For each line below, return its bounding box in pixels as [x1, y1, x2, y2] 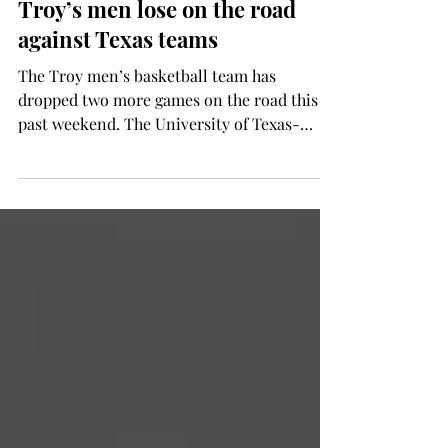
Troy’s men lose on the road [18, 90, 296, 120]
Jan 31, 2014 [60, 21, 118, 37]
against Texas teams [18, 120, 218, 150]
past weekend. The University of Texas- [18, 209, 300, 230]
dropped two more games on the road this [18, 185, 318, 206]
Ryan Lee [60, 3, 109, 20]
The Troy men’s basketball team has [18, 161, 276, 182]
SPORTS [30, 57, 82, 76]
